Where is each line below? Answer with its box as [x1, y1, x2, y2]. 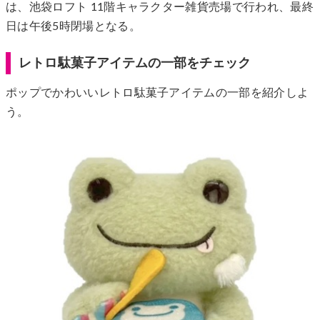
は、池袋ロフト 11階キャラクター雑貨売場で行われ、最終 [6, 1, 314, 14]
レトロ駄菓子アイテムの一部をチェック [19, 56, 251, 71]
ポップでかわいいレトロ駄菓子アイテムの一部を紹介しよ [6, 87, 309, 99]
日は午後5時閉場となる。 [6, 21, 141, 33]
